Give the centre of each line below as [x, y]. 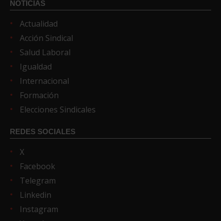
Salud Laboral [45, 52]
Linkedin [36, 195]
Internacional [44, 81]
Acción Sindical [46, 38]
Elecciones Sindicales [58, 109]
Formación [39, 95]
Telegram [38, 180]
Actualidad [39, 23]
